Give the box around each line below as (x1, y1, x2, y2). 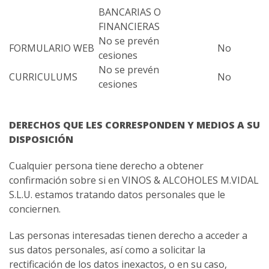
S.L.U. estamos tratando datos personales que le (9, 188, 225, 202)
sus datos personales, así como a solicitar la (9, 243, 205, 257)
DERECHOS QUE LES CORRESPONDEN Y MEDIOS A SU (9, 118, 260, 132)
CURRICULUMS (9, 70, 77, 84)
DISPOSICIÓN (9, 133, 73, 147)
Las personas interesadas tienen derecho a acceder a (9, 229, 247, 243)
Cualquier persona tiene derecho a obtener (9, 159, 204, 173)
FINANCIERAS (98, 20, 160, 34)
